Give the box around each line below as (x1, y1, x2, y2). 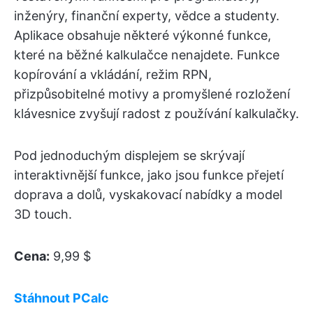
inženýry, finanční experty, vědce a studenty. (14, 8, 279, 23)
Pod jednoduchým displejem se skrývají (14, 147, 245, 163)
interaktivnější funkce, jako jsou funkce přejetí (14, 167, 284, 182)
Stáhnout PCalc (14, 290, 109, 305)
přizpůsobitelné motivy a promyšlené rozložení (14, 86, 290, 101)
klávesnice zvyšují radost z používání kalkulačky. (14, 105, 299, 121)
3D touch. (14, 206, 72, 221)
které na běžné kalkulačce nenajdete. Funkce (14, 47, 279, 62)
